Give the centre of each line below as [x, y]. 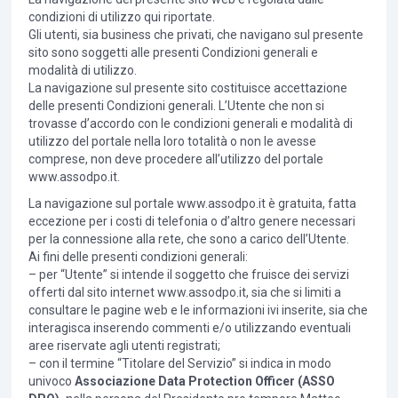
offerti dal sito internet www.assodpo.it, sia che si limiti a [184, 293]
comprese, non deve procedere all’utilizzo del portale [175, 159]
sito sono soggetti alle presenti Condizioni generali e [173, 53]
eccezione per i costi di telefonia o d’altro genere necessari [191, 222]
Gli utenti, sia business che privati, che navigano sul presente [195, 35]
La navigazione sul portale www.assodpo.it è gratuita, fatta [192, 204]
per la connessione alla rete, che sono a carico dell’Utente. [188, 239]
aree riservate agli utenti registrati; [124, 346]
